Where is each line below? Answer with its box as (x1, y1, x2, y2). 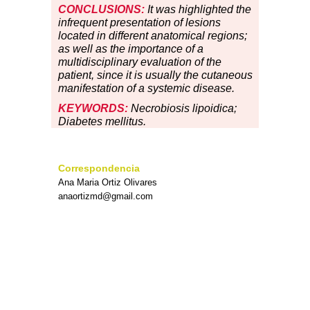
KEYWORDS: (58, 102, 128, 115)
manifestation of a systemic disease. (58, 82, 235, 95)
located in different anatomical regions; (58, 30, 247, 42)
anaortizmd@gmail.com (58, 191, 153, 202)
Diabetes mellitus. (58, 116, 146, 128)
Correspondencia (58, 163, 140, 174)
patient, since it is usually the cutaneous (58, 69, 253, 82)
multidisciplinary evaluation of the (58, 56, 221, 69)
